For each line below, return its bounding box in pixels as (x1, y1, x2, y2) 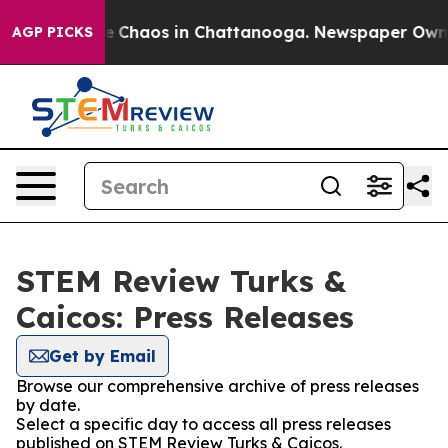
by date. (16, 395, 80, 415)
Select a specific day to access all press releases (16, 414, 391, 434)
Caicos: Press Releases (16, 298, 354, 336)
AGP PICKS (12, 23, 93, 41)
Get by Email (49, 346, 156, 366)
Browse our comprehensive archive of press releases (16, 376, 419, 396)
